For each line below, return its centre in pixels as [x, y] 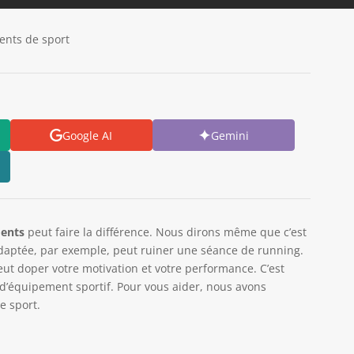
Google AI [88, 135]
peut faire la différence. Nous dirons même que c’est [165, 232]
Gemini [230, 135]
